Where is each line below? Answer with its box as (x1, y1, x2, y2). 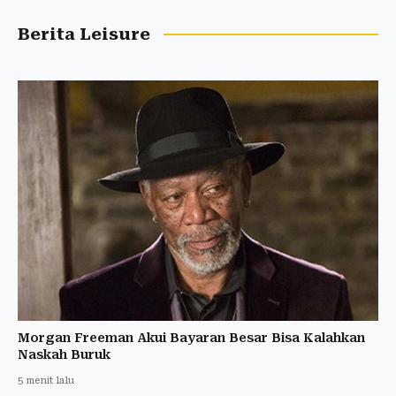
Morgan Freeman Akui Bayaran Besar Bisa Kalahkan (18, 330, 365, 345)
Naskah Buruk (18, 346, 110, 362)
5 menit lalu (18, 374, 74, 386)
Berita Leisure (18, 24, 150, 44)
